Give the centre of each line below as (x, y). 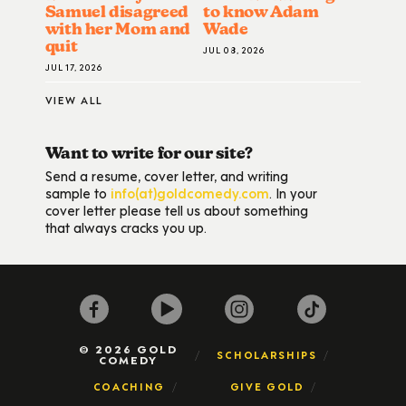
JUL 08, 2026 (234, 49)
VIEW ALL (74, 99)
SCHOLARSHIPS (267, 353)
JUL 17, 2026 (74, 66)
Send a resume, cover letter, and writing (166, 175)
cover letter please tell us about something (176, 210)
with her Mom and (117, 28)
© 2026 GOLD (129, 348)
